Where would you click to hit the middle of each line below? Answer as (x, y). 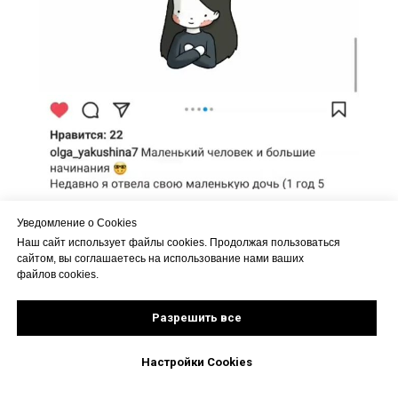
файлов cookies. (58, 275)
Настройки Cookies (197, 362)
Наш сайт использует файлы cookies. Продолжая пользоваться (179, 243)
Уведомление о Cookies (77, 223)
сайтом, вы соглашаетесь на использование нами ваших (160, 259)
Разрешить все (197, 318)
